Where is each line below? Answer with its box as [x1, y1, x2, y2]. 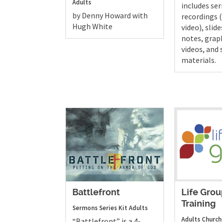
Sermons [72, 203, 98, 212]
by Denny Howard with [72, 10, 148, 21]
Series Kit [99, 203, 127, 212]
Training [181, 199, 216, 209]
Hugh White [72, 21, 112, 32]
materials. [181, 55, 217, 65]
